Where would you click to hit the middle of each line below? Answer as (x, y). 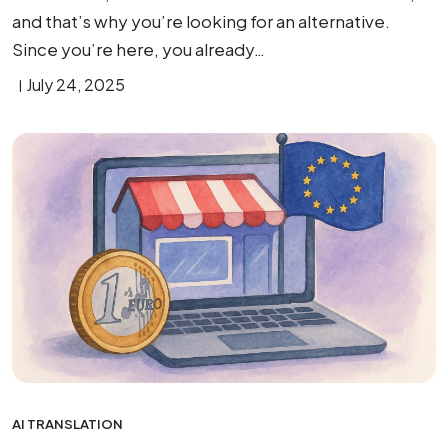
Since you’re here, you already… (138, 49)
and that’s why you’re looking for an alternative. (201, 21)
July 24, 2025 (75, 84)
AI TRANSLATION (67, 423)
